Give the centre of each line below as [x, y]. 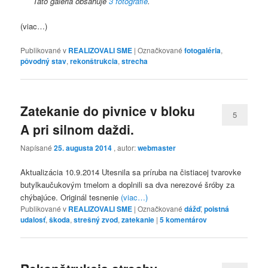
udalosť [33, 219]
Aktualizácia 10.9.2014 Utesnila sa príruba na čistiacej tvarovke [131, 172]
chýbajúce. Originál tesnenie [71, 197]
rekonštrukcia [94, 61]
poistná [217, 208]
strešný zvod [96, 219]
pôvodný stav [44, 61]
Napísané [37, 147]
